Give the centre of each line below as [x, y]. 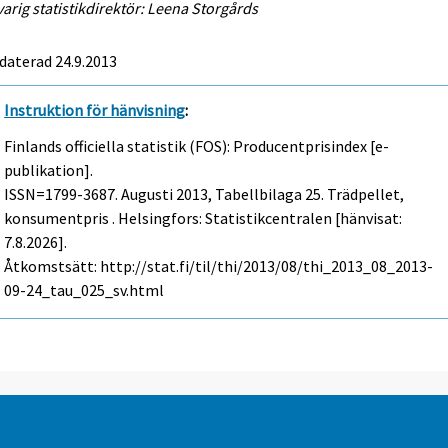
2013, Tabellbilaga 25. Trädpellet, [289, 194]
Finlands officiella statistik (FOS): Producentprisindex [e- [197, 146]
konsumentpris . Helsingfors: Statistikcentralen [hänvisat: [203, 218]
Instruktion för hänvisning [95, 109]
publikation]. [49, 170]
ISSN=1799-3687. [63, 194]
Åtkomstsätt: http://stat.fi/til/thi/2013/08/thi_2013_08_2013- [219, 266]
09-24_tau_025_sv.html [84, 290]
